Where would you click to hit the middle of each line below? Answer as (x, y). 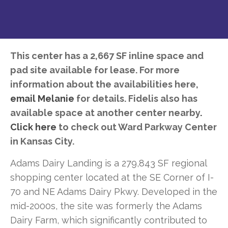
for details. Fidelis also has (136, 98)
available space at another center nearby (105, 112)
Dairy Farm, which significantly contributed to (109, 220)
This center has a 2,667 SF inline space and (107, 55)
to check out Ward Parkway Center (137, 127)
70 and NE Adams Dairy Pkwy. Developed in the (114, 191)
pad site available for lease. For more (95, 70)
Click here (33, 127)
